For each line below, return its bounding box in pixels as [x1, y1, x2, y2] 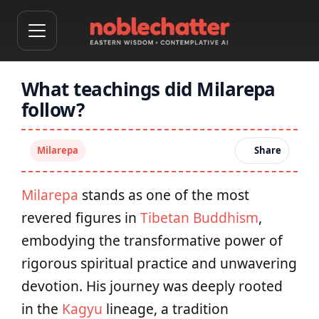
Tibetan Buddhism [140, 208, 258, 227]
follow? [21, 97, 85, 122]
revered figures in [21, 208, 140, 227]
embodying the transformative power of [21, 231, 283, 250]
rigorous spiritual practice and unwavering [21, 253, 297, 273]
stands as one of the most [78, 185, 249, 204]
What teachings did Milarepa [21, 76, 276, 102]
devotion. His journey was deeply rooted [21, 276, 283, 296]
